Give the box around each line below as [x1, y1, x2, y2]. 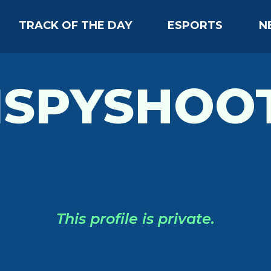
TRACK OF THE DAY [19, 18, 132, 32]
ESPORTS [168, 18, 223, 32]
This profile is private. [56, 210, 215, 227]
